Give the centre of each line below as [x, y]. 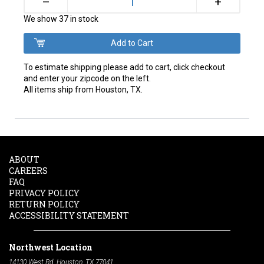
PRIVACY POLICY [44, 193]
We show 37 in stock [61, 19]
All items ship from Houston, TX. [83, 90]
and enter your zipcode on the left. [88, 79]
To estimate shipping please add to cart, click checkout [125, 67]
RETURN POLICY [44, 204]
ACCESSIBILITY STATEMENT [69, 216]
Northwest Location [51, 247]
